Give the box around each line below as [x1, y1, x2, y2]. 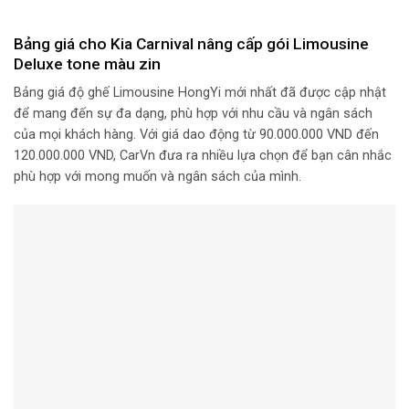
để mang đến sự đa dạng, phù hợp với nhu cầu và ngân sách [14, 106, 372, 122]
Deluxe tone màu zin [14, 55, 161, 74]
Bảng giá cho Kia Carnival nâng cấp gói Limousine [14, 35, 369, 54]
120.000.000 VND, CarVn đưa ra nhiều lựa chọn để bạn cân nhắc [14, 148, 392, 164]
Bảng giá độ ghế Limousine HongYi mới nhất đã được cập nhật [14, 85, 386, 101]
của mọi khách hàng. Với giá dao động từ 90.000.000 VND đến [14, 127, 379, 143]
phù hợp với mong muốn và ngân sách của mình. [14, 169, 301, 185]
